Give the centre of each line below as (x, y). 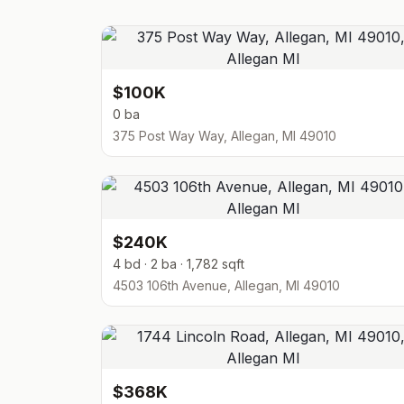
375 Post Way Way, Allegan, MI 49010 (225, 136)
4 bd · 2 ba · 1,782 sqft (179, 264)
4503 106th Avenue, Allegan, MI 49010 (226, 285)
